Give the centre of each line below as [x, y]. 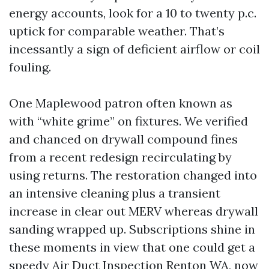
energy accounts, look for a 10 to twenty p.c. [133, 13]
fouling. [30, 67]
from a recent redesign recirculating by [120, 157]
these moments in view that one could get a [132, 247]
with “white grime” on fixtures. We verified [128, 121]
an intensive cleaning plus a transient [115, 193]
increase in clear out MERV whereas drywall [134, 211]
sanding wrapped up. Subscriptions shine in [132, 229]
